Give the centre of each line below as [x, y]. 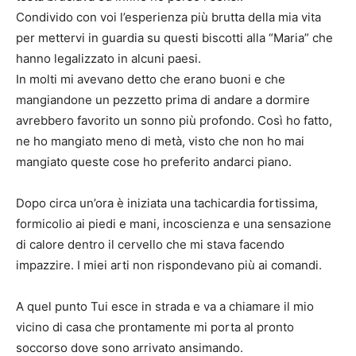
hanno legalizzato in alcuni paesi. [108, 59]
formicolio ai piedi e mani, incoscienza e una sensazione [174, 224]
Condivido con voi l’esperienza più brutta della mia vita [168, 17]
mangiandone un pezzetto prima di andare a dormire [163, 100]
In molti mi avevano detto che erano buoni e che [151, 79]
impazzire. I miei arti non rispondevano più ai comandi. [169, 265]
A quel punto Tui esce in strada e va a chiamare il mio [165, 307]
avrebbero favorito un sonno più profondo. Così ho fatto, [174, 121]
